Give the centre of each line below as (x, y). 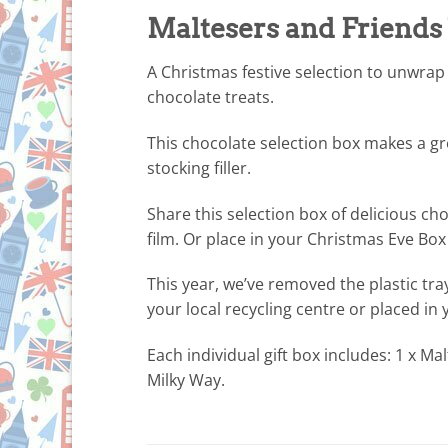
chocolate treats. (210, 96)
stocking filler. (199, 167)
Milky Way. (186, 380)
